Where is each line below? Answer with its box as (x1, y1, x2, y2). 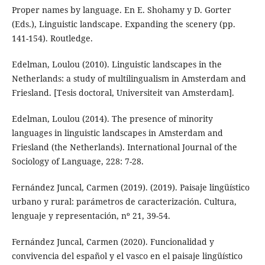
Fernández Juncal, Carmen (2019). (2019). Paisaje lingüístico (11, 182, 250, 193)
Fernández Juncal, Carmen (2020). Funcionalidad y (11, 236, 214, 248)
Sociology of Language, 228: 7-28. (11, 156, 144, 167)
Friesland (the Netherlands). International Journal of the (11, 141, 237, 153)
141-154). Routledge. (11, 33, 93, 44)
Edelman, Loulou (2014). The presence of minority (11, 113, 213, 125)
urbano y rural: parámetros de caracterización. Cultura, (11, 196, 237, 208)
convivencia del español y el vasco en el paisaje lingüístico (11, 250, 243, 262)
